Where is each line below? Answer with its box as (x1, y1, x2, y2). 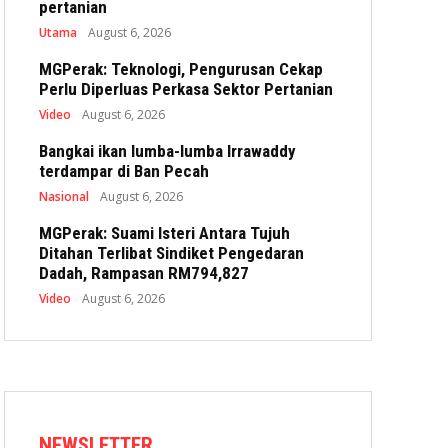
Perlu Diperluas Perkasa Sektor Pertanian (39, 79, 333, 99)
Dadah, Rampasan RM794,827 (39, 263, 249, 283)
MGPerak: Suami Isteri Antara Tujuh (39, 223, 290, 243)
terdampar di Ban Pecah (39, 161, 209, 181)
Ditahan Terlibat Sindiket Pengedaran (39, 243, 304, 263)
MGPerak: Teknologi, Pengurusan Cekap (39, 59, 323, 79)
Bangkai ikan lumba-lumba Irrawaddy (39, 141, 296, 161)
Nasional (39, 188, 89, 205)
